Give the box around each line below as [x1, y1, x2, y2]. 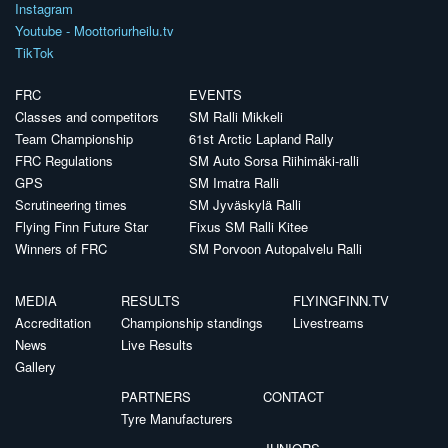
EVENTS [189, 84, 242, 104]
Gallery [15, 356, 56, 376]
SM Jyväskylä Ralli [189, 194, 301, 214]
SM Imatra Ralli [189, 172, 279, 192]
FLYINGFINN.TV [293, 290, 389, 310]
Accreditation [15, 312, 91, 332]
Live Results [121, 334, 193, 354]
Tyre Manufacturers [121, 408, 233, 428]
